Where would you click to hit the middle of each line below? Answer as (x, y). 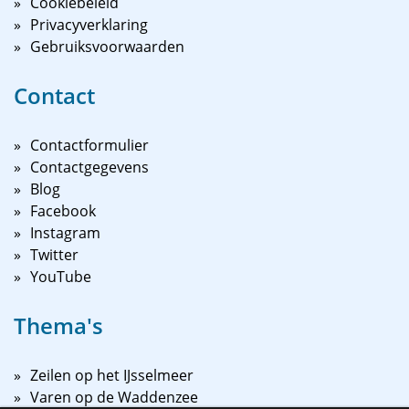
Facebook (63, 211)
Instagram (65, 233)
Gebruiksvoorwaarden (107, 47)
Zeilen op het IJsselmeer (112, 375)
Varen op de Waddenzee (114, 397)
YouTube (61, 277)
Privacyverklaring (89, 25)
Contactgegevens (89, 167)
